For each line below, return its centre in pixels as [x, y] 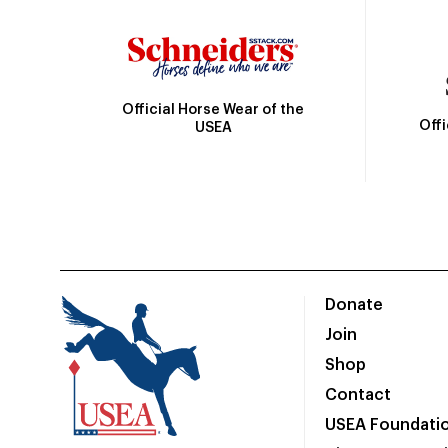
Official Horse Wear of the [213, 109]
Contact [357, 395]
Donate [353, 305]
